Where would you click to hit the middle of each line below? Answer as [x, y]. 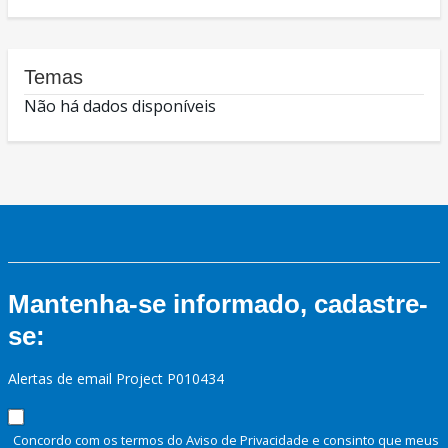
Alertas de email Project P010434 [116, 379]
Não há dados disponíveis [120, 106]
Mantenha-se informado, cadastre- [218, 304]
